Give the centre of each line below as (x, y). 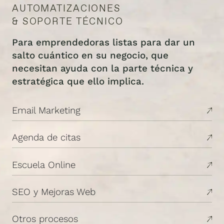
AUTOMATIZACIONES (66, 8)
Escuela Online (44, 165)
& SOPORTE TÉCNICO (68, 21)
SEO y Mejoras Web (54, 192)
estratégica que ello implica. (78, 82)
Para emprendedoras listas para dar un (103, 43)
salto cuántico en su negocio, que (90, 56)
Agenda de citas (46, 138)
